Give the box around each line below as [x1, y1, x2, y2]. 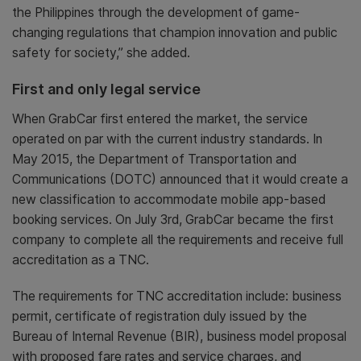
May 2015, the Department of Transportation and [12, 151, 297, 167]
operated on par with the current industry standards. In [12, 131, 322, 147]
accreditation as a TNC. [12, 252, 149, 268]
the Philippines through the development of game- [12, 5, 300, 20]
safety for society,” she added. [12, 45, 190, 60]
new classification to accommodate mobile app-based [12, 192, 326, 207]
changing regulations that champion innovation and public [12, 25, 338, 40]
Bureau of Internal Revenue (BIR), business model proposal [12, 329, 346, 344]
